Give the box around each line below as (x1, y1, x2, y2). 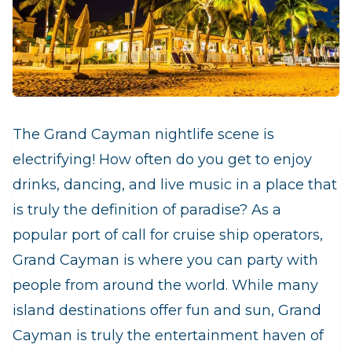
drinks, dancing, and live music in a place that (13, 176, 337, 193)
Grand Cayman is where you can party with (13, 251, 318, 269)
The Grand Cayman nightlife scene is (13, 126, 274, 143)
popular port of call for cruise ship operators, (13, 226, 323, 244)
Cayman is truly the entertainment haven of (13, 327, 324, 344)
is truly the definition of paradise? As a (13, 201, 281, 218)
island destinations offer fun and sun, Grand (13, 302, 321, 319)
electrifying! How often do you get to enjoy (13, 151, 312, 168)
